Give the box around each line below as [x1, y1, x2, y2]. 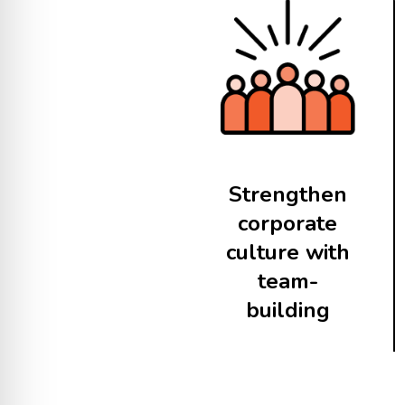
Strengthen [228, 179, 347, 209]
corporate [238, 208, 338, 238]
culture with [225, 237, 350, 267]
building [245, 295, 330, 325]
